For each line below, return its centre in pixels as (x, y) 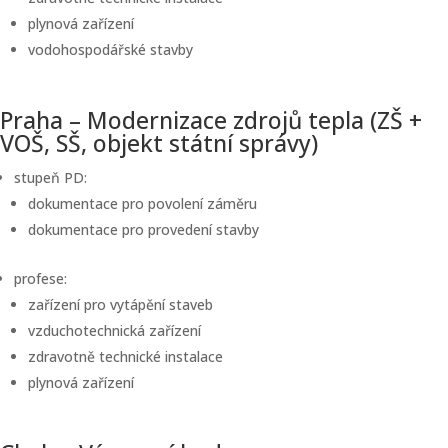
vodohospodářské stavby (110, 49)
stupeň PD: (50, 177)
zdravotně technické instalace (125, 356)
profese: (40, 278)
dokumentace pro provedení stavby (143, 229)
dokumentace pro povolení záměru (142, 203)
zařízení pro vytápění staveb (120, 304)
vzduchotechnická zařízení (114, 330)
